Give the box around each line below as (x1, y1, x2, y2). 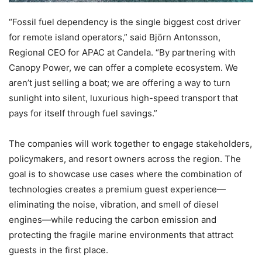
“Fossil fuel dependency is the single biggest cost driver (9, 16, 241, 28)
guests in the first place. (9, 244, 108, 256)
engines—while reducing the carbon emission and (9, 214, 216, 226)
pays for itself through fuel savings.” (9, 108, 157, 119)
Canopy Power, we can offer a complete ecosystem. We (9, 62, 238, 74)
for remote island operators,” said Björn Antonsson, (9, 32, 220, 43)
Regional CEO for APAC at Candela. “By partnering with (9, 47, 236, 58)
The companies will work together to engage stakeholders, (9, 138, 252, 150)
